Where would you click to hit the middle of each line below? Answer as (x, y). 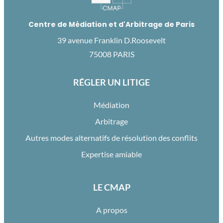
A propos (111, 210)
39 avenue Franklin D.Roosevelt (111, 40)
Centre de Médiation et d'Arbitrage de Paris (111, 25)
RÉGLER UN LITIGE (111, 82)
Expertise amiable (111, 154)
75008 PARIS (111, 54)
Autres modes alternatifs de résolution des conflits (111, 138)
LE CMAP (111, 187)
